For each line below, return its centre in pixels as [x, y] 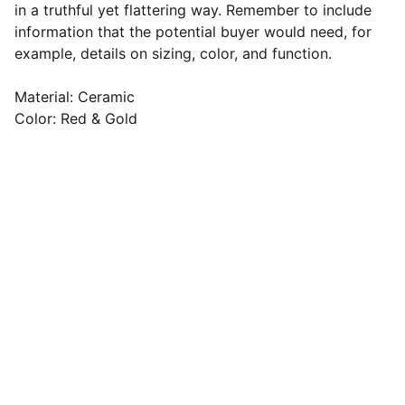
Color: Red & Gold [76, 118]
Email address [102, 348]
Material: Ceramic [75, 97]
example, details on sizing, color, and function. [173, 53]
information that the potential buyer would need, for [193, 32]
